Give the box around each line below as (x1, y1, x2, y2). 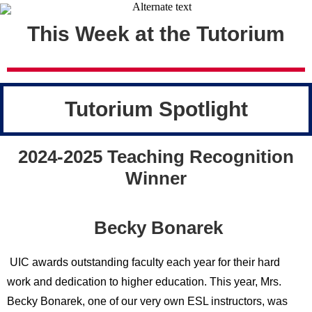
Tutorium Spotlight (64, 97, 248, 120)
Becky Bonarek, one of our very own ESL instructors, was (7, 295, 288, 307)
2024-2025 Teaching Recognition (18, 146, 294, 167)
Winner (125, 168, 187, 189)
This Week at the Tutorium (27, 22, 285, 45)
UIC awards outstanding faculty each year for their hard (7, 256, 280, 268)
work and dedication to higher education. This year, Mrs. (7, 276, 281, 288)
